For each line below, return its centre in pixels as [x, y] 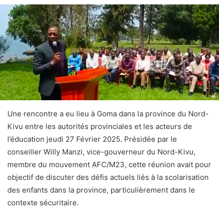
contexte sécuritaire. [43, 203]
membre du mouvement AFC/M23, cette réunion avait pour [109, 165]
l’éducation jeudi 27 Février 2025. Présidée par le [92, 139]
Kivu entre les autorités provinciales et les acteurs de [100, 127]
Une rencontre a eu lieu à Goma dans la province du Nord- [108, 114]
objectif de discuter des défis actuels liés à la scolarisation [108, 177]
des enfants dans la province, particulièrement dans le [101, 190]
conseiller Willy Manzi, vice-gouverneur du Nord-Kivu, [101, 152]
